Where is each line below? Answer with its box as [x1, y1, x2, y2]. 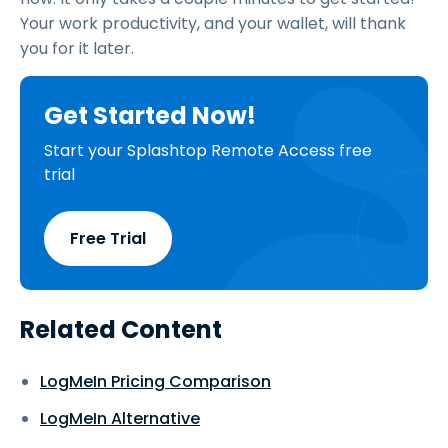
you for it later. [20, 37, 134, 60]
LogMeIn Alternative [40, 407, 200, 430]
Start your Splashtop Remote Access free [44, 139, 372, 162]
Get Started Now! [44, 99, 256, 132]
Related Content [20, 313, 222, 346]
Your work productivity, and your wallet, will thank [20, 12, 406, 35]
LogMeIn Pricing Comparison [40, 370, 271, 393]
